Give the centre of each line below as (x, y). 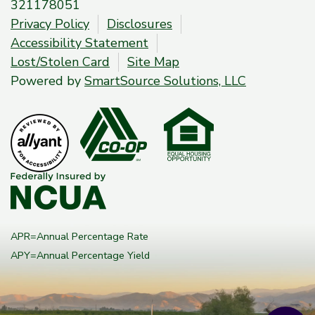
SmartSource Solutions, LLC (165, 81)
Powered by (47, 81)
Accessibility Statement (79, 43)
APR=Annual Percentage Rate (79, 236)
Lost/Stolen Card (60, 62)
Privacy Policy (50, 24)
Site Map (153, 62)
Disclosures (140, 24)
